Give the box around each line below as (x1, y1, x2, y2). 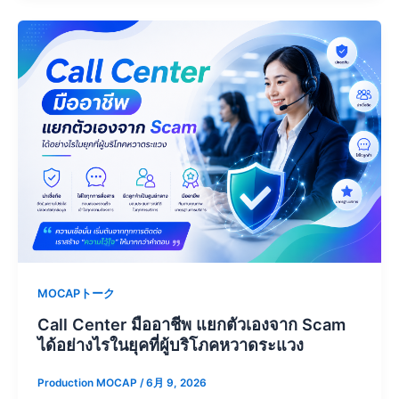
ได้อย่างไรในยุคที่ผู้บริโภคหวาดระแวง (37, 334, 304, 354)
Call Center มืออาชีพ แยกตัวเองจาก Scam (37, 313, 346, 334)
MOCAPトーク (37, 286, 115, 300)
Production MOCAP (37, 377, 140, 390)
